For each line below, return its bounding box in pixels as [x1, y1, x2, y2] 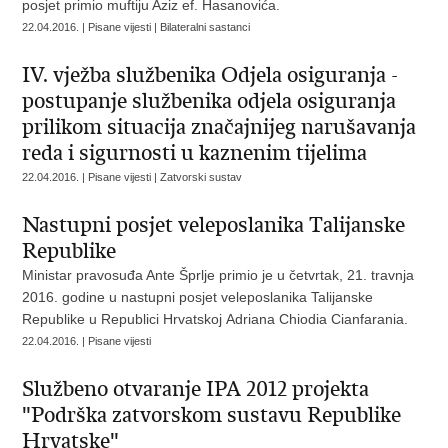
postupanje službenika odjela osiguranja [22, 88, 397, 114]
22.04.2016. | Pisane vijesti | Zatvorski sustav [22, 171, 243, 183]
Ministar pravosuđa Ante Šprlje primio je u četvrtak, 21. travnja [22, 267, 415, 283]
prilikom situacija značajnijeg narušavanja [22, 114, 417, 140]
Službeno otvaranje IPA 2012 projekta [22, 376, 370, 402]
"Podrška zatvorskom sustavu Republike [22, 402, 402, 428]
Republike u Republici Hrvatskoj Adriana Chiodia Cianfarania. [22, 311, 409, 327]
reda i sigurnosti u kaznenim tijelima [22, 140, 368, 166]
